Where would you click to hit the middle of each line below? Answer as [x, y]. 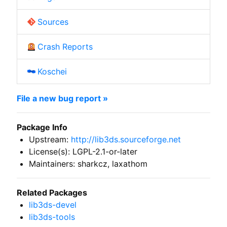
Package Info [42, 127]
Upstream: [50, 139]
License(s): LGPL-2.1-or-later [83, 151]
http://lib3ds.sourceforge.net [126, 139]
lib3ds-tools [52, 217]
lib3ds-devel [52, 204]
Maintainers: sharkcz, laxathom [88, 163]
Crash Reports [65, 46]
